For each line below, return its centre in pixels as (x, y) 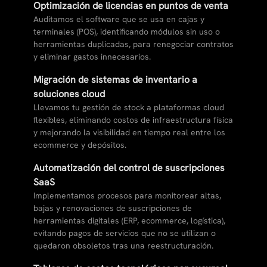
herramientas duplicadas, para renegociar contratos (133, 44)
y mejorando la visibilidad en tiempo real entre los (129, 133)
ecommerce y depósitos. (80, 145)
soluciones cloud (69, 94)
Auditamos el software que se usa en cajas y (119, 19)
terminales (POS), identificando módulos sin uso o (127, 32)
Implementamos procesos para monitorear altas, (127, 196)
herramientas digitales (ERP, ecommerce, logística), (129, 221)
